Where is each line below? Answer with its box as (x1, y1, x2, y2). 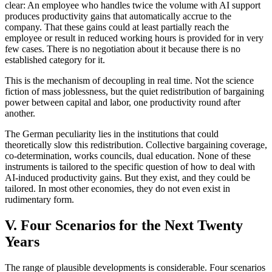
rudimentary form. (5, 194, 74, 205)
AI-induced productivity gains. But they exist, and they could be (5, 172, 250, 183)
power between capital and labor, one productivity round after (5, 97, 240, 107)
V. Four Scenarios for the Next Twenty (5, 217, 243, 233)
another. (5, 107, 35, 118)
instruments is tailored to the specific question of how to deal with (5, 161, 255, 172)
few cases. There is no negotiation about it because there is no (5, 43, 240, 54)
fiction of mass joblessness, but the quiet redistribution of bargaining (5, 86, 264, 97)
